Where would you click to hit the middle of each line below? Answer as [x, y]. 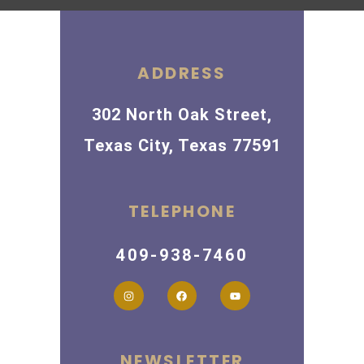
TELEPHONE [182, 211]
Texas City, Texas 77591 [182, 145]
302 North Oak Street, [182, 115]
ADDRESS [182, 73]
